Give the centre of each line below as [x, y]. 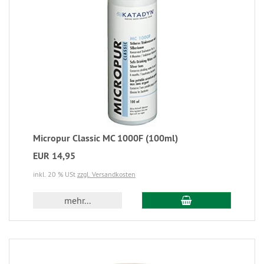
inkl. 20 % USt [55, 174]
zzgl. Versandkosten [106, 174]
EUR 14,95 [54, 156]
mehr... [78, 201]
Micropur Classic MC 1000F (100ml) [105, 138]
